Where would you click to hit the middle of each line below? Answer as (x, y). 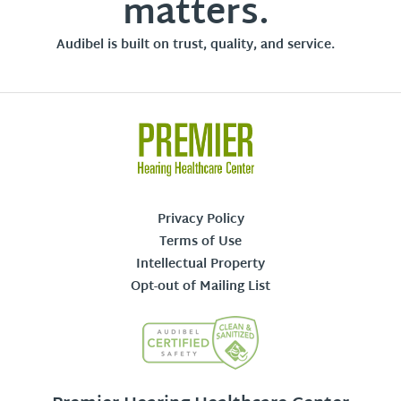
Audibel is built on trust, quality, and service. (196, 45)
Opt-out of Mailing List (200, 286)
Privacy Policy (200, 219)
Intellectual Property (200, 264)
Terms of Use (200, 242)
